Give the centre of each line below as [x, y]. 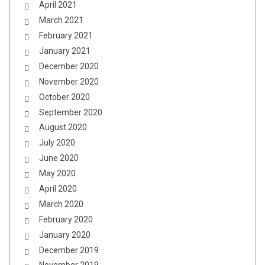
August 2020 [63, 127]
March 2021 [61, 20]
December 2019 [69, 250]
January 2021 [65, 51]
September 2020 [71, 112]
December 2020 [69, 66]
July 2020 [57, 143]
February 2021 [66, 36]
